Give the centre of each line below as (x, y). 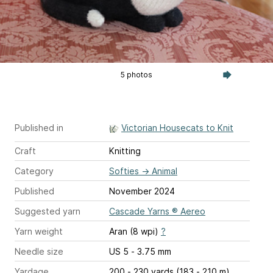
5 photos (136, 74)
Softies (124, 171)
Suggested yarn (48, 211)
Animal (165, 171)
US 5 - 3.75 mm (151, 251)
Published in (39, 127)
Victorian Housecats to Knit (177, 127)
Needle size (39, 251)
